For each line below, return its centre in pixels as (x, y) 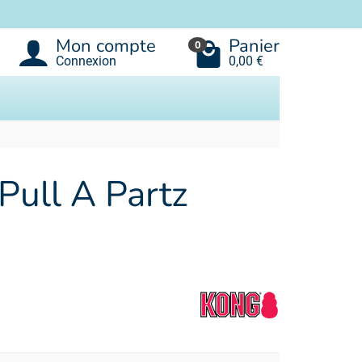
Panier (254, 46)
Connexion (86, 61)
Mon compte (106, 46)
